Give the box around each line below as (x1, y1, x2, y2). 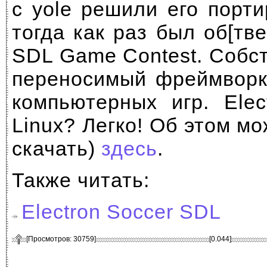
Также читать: (12, 169, 150, 191)
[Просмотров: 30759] (26, 235, 96, 243)
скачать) (12, 137, 101, 160)
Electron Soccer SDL (21, 200, 221, 223)
